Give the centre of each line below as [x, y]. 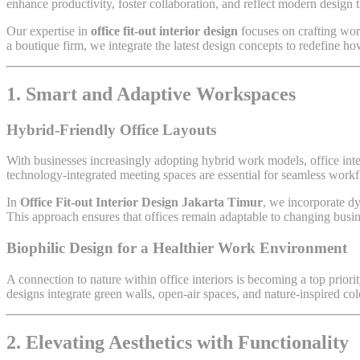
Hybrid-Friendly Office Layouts [111, 129]
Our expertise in [49, 31]
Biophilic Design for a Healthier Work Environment [177, 248]
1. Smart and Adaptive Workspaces [151, 94]
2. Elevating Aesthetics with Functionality [178, 342]
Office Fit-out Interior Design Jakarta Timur [141, 202]
